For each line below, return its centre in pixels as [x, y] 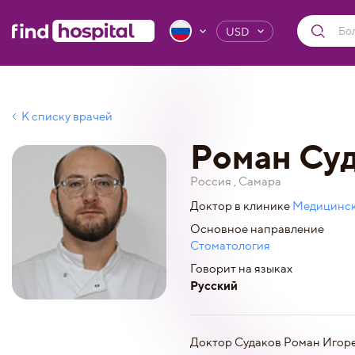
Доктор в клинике [241, 206]
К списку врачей [67, 116]
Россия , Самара [236, 181]
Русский [214, 286]
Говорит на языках [241, 269]
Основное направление [257, 229]
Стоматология [230, 246]
